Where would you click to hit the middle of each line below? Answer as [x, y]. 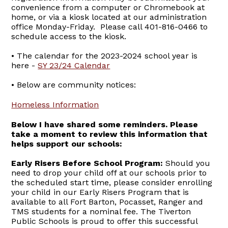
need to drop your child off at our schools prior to [109, 173]
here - [25, 66]
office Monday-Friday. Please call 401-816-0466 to [110, 27]
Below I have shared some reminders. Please [105, 125]
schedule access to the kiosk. [69, 37]
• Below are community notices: [74, 85]
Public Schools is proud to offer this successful [105, 221]
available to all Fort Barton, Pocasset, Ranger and [107, 202]
